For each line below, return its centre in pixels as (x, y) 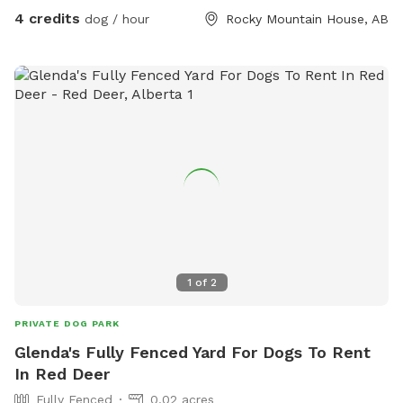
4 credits (47, 19)
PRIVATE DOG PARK (67, 323)
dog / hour (115, 19)
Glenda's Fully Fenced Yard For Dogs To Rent (193, 352)
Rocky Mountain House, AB (307, 19)
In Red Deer (62, 373)
